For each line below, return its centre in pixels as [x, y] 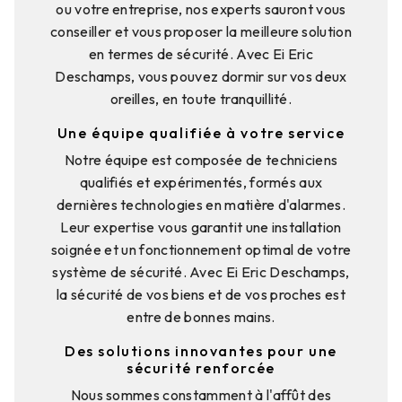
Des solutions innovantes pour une [201, 350]
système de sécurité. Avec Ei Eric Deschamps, [201, 271]
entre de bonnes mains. [201, 316]
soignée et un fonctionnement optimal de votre [201, 249]
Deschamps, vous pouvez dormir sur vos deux [201, 76]
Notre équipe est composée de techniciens [201, 159]
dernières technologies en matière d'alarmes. [201, 204]
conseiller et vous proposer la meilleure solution [201, 31]
